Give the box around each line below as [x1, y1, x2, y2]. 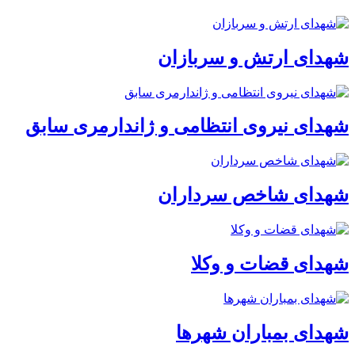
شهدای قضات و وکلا [191, 254, 349, 275]
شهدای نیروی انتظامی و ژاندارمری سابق [25, 116, 349, 137]
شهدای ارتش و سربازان [158, 47, 349, 68]
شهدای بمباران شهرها [176, 322, 349, 343]
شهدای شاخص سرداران [158, 185, 349, 206]
